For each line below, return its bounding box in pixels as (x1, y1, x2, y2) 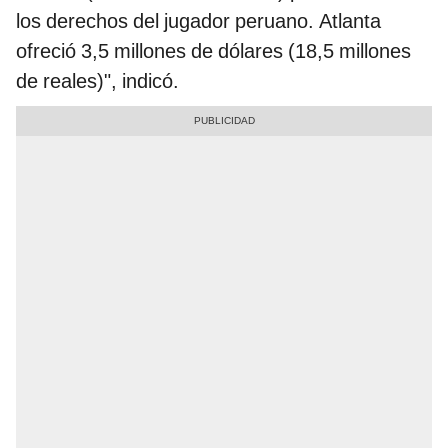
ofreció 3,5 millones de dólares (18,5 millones (16, 38, 411, 63)
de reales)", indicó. (16, 68, 179, 93)
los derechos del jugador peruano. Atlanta (16, 8, 381, 33)
